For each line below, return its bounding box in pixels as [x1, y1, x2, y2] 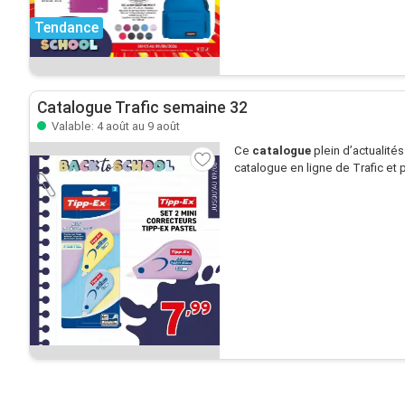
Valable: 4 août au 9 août [49, 119, 180, 133]
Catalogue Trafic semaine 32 [37, 99, 248, 117]
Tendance [34, 19, 99, 36]
